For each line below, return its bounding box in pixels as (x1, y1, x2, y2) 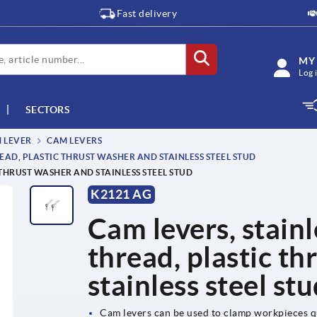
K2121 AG (91, 186, 152, 202)
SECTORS (25, 103, 70, 115)
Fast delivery (116, 8, 178, 19)
